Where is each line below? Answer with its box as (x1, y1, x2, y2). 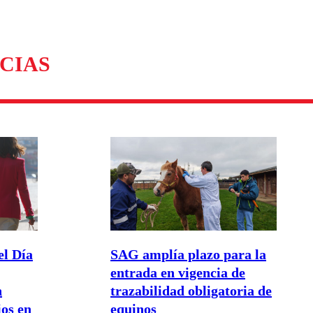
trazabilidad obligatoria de (110, 282, 272, 298)
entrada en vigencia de (110, 264, 245, 280)
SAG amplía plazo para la (110, 246, 266, 262)
